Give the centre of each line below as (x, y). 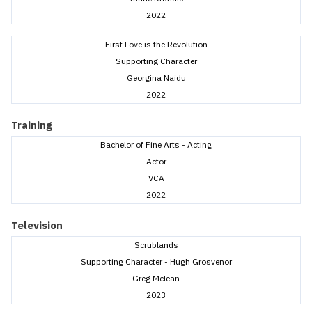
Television (37, 226)
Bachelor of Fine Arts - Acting (156, 145)
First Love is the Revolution (156, 45)
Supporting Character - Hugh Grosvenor (156, 262)
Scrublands (156, 245)
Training (32, 125)
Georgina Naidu (156, 78)
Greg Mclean (156, 279)
